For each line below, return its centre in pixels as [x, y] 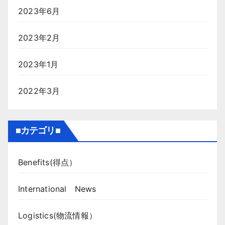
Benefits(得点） [48, 162]
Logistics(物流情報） [58, 215]
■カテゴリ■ [38, 131]
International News [57, 189]
